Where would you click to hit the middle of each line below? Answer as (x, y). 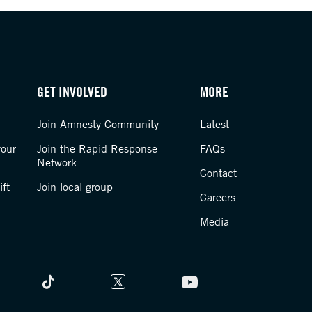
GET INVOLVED (72, 92)
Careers (218, 197)
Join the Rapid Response (97, 148)
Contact (219, 173)
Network (56, 162)
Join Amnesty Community (97, 124)
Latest (215, 124)
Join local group (75, 187)
